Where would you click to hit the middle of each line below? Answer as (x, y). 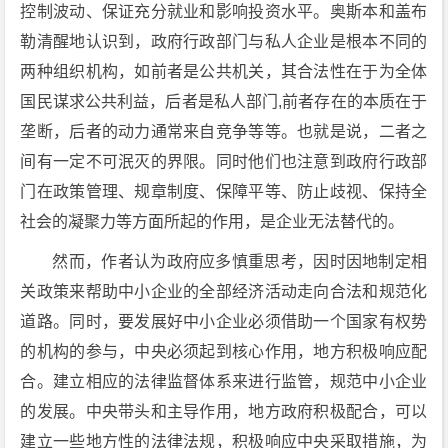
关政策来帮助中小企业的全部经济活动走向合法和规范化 (224, 291)
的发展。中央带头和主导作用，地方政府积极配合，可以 (224, 411)
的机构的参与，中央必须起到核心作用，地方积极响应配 (224, 351)
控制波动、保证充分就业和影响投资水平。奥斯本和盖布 (224, 11)
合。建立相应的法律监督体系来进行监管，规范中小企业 (224, 381)
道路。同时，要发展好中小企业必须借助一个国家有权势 (224, 321)
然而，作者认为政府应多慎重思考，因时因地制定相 (240, 261)
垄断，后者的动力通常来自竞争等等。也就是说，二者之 (224, 131)
